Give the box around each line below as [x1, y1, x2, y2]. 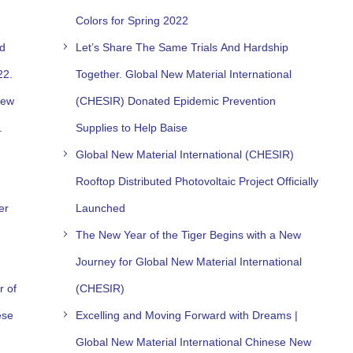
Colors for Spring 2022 [76, 13, 189, 27]
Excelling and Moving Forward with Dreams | [76, 308, 299, 321]
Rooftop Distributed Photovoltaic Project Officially [76, 174, 319, 188]
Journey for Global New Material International [76, 255, 303, 268]
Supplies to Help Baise [76, 121, 188, 134]
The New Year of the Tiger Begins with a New [76, 228, 302, 241]
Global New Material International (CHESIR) [76, 147, 295, 161]
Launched [76, 201, 126, 214]
